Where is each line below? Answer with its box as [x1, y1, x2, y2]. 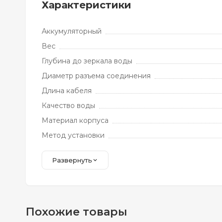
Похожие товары [26, 205, 127, 219]
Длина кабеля [42, 86, 92, 95]
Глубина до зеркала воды [42, 56, 132, 65]
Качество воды [42, 101, 95, 110]
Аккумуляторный [42, 27, 102, 36]
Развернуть [52, 156, 92, 164]
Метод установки [42, 131, 105, 140]
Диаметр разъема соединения [42, 71, 151, 80]
